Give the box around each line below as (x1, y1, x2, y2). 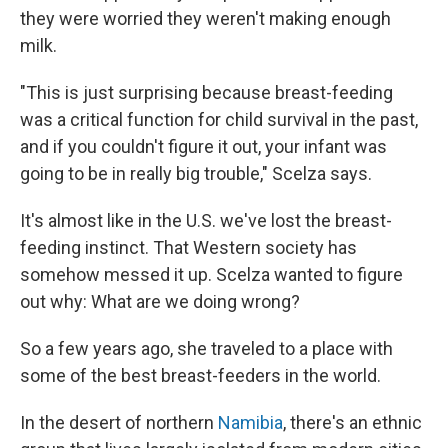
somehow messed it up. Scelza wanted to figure (20, 264, 403, 286)
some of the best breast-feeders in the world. (20, 365, 381, 387)
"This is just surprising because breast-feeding (20, 82, 393, 104)
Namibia (218, 412, 283, 434)
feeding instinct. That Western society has (20, 237, 357, 259)
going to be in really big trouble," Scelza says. (20, 163, 372, 185)
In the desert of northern (20, 412, 218, 434)
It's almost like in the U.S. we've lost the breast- (20, 210, 392, 232)
